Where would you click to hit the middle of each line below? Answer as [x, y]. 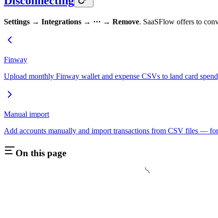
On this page [41, 153]
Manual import [27, 114]
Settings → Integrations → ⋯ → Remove [72, 21]
